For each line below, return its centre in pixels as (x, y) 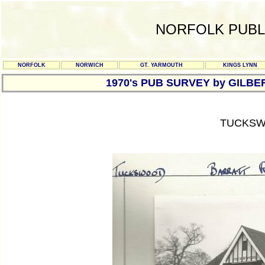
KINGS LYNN (240, 65)
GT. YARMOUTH (161, 65)
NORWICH (89, 65)
